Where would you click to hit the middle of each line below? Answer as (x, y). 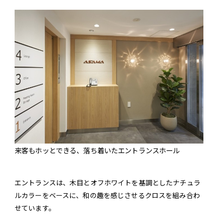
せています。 (35, 208)
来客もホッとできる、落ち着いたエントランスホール (97, 150)
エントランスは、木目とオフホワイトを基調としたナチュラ (108, 183)
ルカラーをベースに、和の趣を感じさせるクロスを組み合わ (107, 195)
